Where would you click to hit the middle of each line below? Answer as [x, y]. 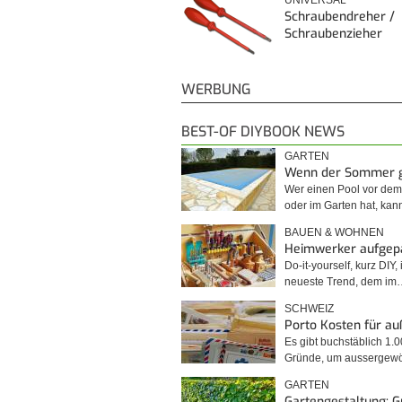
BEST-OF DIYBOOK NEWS [263, 131]
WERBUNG [216, 89]
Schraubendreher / [340, 16]
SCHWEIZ [309, 308]
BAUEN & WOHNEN [334, 232]
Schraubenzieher [333, 33]
